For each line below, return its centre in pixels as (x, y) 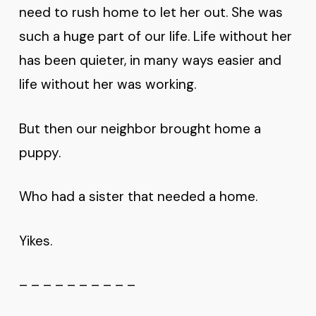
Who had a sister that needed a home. (138, 196)
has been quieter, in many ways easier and (150, 60)
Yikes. (35, 241)
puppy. (39, 152)
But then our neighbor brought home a (140, 128)
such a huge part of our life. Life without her (155, 36)
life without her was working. (107, 84)
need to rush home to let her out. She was (151, 12)
